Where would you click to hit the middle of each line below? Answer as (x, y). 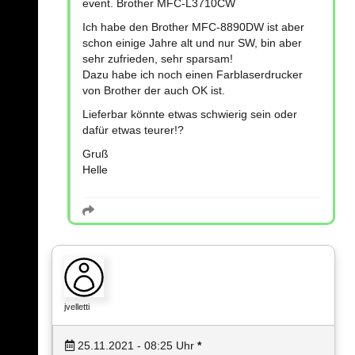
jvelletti (77, 307)
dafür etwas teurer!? (133, 130)
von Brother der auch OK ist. (154, 90)
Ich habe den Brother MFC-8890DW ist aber (193, 27)
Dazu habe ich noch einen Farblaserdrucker (193, 74)
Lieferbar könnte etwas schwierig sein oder (190, 114)
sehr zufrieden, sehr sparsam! (158, 59)
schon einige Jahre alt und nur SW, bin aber (192, 43)
